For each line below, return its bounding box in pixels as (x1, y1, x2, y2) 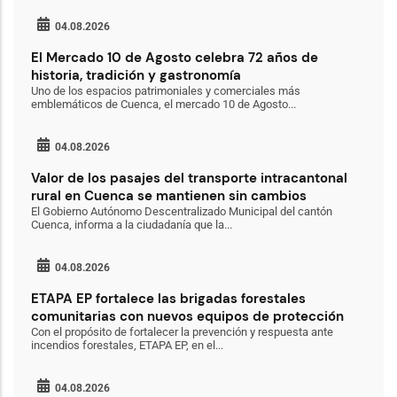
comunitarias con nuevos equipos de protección (31, 307, 344, 325)
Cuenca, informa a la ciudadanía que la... (31, 218, 232, 231)
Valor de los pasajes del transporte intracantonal (31, 169, 347, 187)
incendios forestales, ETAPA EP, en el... (31, 339, 223, 352)
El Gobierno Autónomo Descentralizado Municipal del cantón (31, 205, 332, 218)
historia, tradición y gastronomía (31, 66, 241, 84)
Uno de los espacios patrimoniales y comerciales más (31, 84, 300, 97)
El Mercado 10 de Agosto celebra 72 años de (31, 49, 318, 66)
